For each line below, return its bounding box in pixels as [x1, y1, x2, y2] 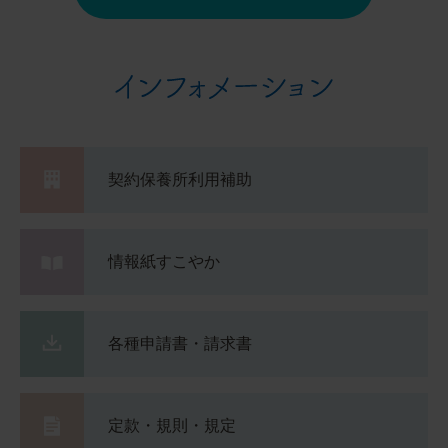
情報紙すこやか [108, 252, 220, 270]
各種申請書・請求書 [108, 334, 252, 352]
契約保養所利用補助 [108, 170, 252, 188]
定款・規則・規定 [108, 416, 236, 434]
